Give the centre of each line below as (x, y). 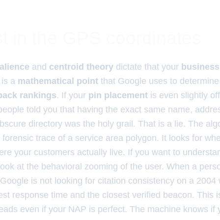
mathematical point (58, 81)
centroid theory (81, 67)
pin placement (118, 95)
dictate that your (147, 67)
